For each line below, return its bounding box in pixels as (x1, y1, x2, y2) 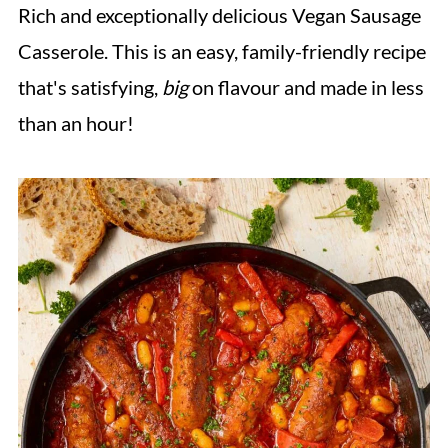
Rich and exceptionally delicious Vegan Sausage (17, 3, 421, 27)
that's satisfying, (17, 75, 162, 99)
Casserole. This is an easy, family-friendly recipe (17, 39, 426, 63)
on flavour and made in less (187, 75, 424, 99)
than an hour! (17, 111, 134, 135)
